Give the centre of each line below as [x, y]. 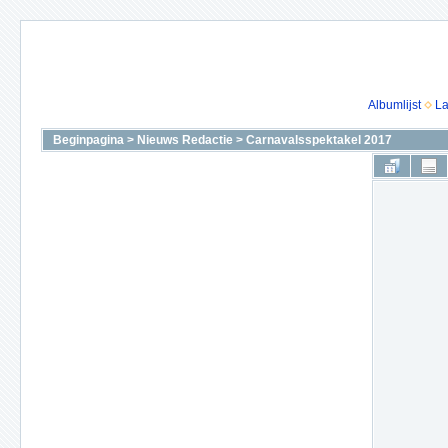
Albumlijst [394, 105]
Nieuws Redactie [185, 140]
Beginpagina [88, 140]
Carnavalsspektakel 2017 [319, 140]
